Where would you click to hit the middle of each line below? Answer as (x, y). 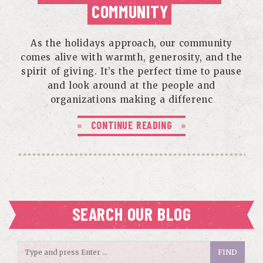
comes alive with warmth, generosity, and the (131, 57)
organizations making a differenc (131, 100)
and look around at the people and (131, 85)
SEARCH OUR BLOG (131, 214)
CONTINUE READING (131, 125)
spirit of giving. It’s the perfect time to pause (131, 71)
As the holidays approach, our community (131, 43)
